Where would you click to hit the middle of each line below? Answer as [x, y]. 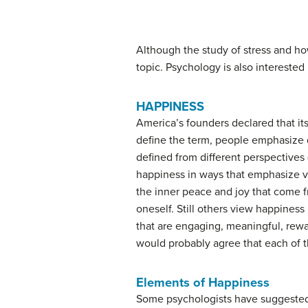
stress [257, 50]
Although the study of [190, 50]
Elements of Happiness [203, 283]
